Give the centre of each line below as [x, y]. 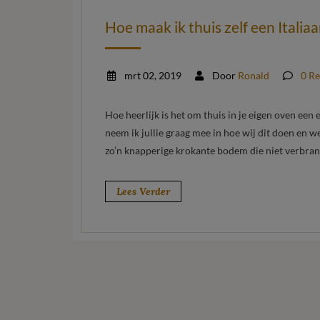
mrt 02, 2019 [151, 76]
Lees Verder [143, 192]
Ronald [254, 76]
